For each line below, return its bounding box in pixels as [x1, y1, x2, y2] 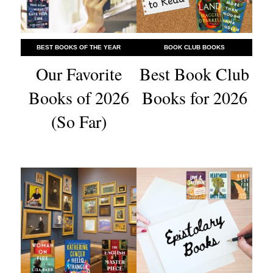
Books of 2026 [28, 86, 129, 110]
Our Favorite [35, 62, 122, 86]
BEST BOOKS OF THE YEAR [37, 44, 121, 51]
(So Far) [51, 110, 107, 133]
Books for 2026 [141, 86, 247, 110]
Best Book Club [140, 62, 249, 86]
